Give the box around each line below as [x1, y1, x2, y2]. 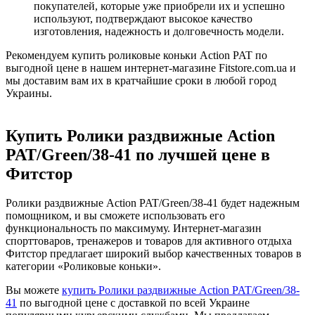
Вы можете [6, 284, 62, 297]
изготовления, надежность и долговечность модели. [34, 25, 284, 37]
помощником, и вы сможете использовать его [6, 210, 225, 222]
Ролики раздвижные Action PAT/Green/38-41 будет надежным [6, 197, 300, 210]
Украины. [6, 86, 52, 99]
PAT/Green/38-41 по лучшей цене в [6, 145, 270, 164]
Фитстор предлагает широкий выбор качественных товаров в [6, 247, 302, 260]
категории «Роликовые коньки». [6, 260, 161, 273]
